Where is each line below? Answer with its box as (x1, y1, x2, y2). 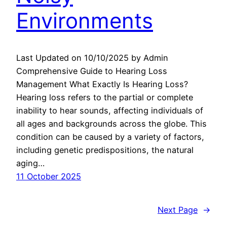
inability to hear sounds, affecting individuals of (16, 105, 203, 116)
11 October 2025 (16, 171, 81, 182)
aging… (16, 158, 45, 169)
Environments (16, 8, 153, 34)
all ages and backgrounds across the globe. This (16, 119, 207, 129)
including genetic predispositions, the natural (16, 145, 194, 156)
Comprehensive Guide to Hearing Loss (16, 66, 167, 77)
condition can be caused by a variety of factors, (16, 132, 204, 142)
